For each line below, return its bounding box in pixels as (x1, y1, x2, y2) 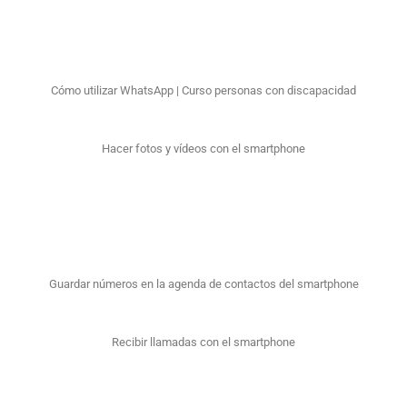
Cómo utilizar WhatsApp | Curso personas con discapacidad (51, 84, 356, 98)
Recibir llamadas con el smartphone (112, 334, 295, 349)
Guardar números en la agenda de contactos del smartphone (48, 277, 359, 292)
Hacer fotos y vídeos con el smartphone (102, 141, 305, 155)
